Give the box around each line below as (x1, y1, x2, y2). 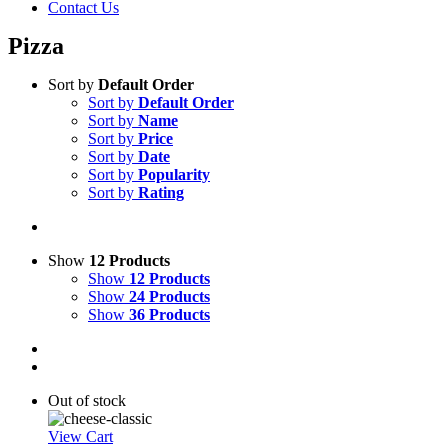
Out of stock (48, 392, 126, 409)
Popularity (138, 166, 210, 183)
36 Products (129, 306, 210, 323)
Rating (138, 184, 184, 201)
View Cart (48, 428, 113, 445)
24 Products (129, 288, 210, 305)
